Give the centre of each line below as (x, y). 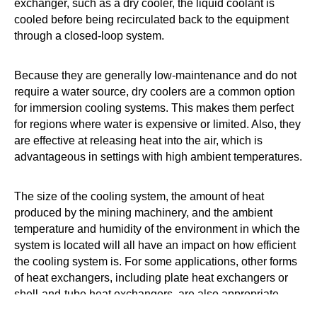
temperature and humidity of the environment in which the (157, 229)
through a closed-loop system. (89, 36)
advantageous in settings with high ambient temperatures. (158, 157)
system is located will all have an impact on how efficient (155, 245)
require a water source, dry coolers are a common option (155, 92)
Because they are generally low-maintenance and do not (155, 75)
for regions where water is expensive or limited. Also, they (157, 124)
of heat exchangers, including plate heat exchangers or (151, 278)
